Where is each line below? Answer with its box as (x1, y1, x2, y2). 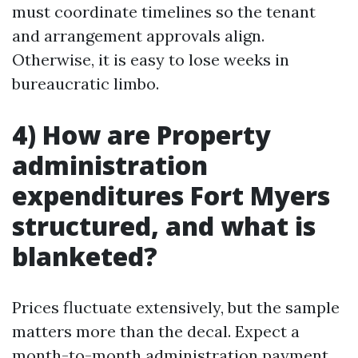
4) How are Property (12, 117, 271, 152)
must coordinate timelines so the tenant (12, 2, 316, 22)
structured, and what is (12, 209, 316, 243)
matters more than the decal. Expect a (12, 321, 300, 341)
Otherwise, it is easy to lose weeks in (12, 50, 289, 70)
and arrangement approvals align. (12, 26, 265, 46)
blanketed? (12, 239, 157, 273)
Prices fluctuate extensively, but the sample (12, 297, 340, 317)
